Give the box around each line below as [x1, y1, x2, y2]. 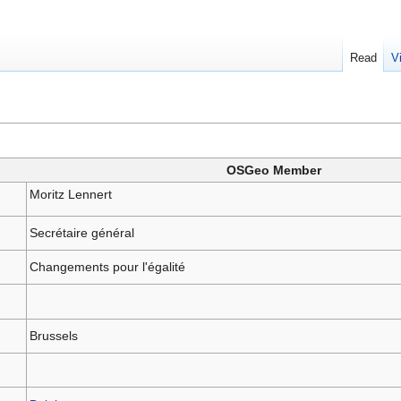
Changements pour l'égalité [29, 259, 185, 274]
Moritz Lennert [29, 186, 112, 201]
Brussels [29, 328, 78, 343]
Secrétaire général [29, 225, 134, 240]
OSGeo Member [226, 162, 321, 177]
